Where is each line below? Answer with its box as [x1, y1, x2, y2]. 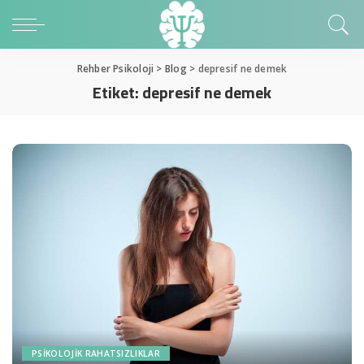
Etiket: [93, 80, 142, 105]
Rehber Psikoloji [76, 62, 154, 76]
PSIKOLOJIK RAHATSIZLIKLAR [32, 348, 161, 360]
